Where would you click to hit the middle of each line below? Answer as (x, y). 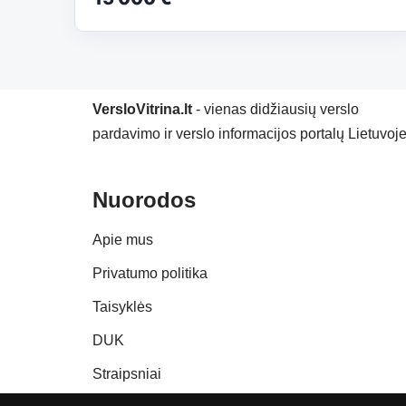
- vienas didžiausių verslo (275, 109)
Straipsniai (127, 374)
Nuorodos (144, 200)
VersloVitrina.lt (142, 109)
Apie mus (123, 240)
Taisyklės (122, 307)
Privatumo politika (150, 273)
